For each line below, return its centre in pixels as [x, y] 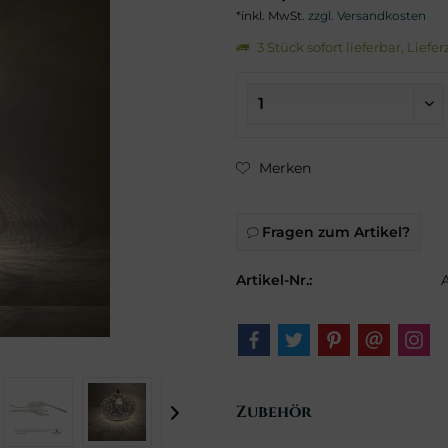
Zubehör [274, 412]
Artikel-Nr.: [274, 280]
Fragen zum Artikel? [334, 232]
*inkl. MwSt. [272, 15]
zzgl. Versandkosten [367, 15]
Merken [285, 168]
